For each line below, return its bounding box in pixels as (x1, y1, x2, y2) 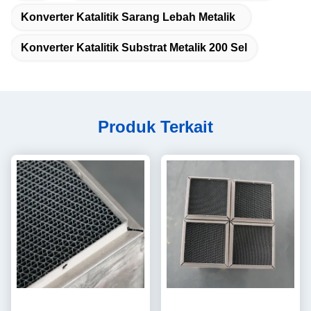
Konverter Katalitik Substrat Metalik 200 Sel (21, 41, 247, 53)
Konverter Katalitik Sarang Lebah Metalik (21, 10, 235, 23)
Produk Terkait (98, 117, 213, 136)
